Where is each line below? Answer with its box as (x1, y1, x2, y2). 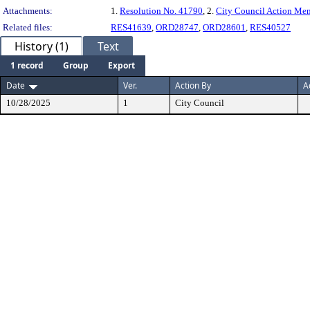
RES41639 (111, 22, 152, 33)
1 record (10, 60, 44, 71)
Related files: (3, 22, 53, 33)
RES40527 (250, 22, 291, 33)
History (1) (15, 39, 69, 54)
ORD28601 (203, 22, 246, 33)
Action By (175, 80, 211, 91)
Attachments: (3, 6, 53, 16)
